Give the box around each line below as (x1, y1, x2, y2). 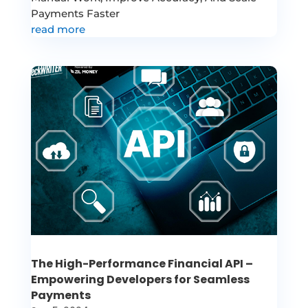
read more (30, 23, 85, 36)
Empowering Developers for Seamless (30, 271, 250, 287)
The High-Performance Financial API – (30, 255, 253, 272)
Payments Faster (30, 7, 120, 21)
